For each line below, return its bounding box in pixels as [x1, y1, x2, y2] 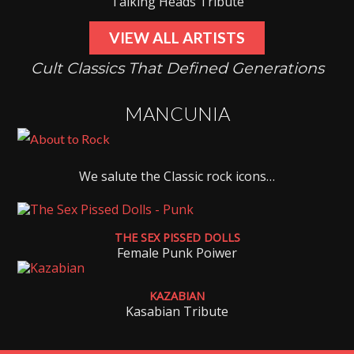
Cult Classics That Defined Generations [30, 58, 324, 78]
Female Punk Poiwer [117, 244, 237, 262]
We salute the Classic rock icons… [79, 168, 275, 186]
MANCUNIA [124, 102, 230, 126]
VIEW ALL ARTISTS [109, 28, 245, 47]
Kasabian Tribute [126, 303, 228, 321]
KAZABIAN [149, 288, 205, 304]
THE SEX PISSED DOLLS [114, 230, 240, 246]
